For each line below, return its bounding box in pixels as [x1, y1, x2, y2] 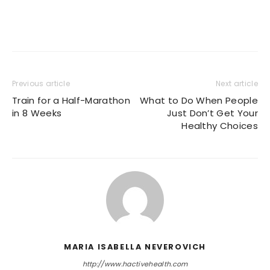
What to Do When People [139, 93, 258, 107]
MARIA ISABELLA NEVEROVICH [64, 241, 206, 252]
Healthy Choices [181, 119, 258, 132]
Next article [216, 78, 258, 89]
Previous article [12, 78, 71, 89]
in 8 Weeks [12, 106, 62, 119]
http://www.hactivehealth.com [82, 259, 188, 269]
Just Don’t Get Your [166, 106, 258, 119]
